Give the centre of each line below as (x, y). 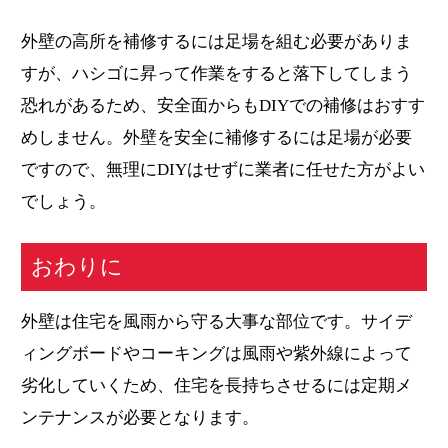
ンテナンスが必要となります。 (140, 417)
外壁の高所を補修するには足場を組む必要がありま (217, 41)
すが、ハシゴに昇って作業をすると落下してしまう (217, 73)
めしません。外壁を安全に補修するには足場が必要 (217, 137)
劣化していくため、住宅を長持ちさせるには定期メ (217, 385)
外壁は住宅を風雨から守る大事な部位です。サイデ (217, 321)
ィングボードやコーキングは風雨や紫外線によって (217, 353)
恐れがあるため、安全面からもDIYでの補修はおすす (223, 105)
